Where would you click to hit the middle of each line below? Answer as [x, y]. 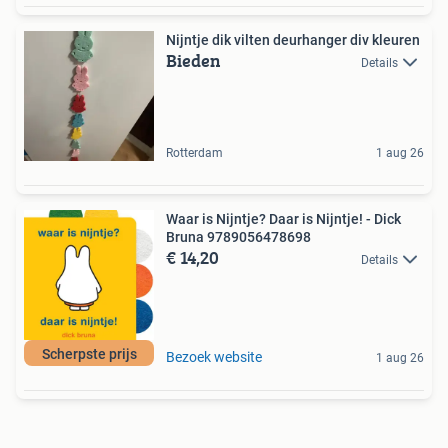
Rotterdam [194, 153]
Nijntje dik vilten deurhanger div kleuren [293, 40]
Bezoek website [214, 357]
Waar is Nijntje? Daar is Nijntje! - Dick [283, 219]
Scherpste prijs [89, 354]
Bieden [193, 60]
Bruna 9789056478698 [238, 237]
